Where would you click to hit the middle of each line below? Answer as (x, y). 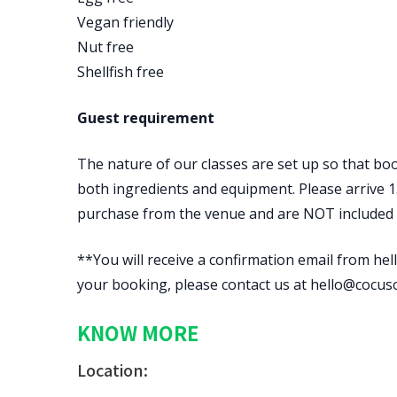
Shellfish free (121, 72)
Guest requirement (146, 118)
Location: (113, 370)
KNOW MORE (138, 332)
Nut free (105, 47)
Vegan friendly (125, 22)
